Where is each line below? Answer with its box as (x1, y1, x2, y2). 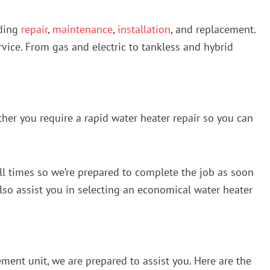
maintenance (52, 22, 113, 36)
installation (118, 22, 171, 36)
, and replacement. (171, 22, 256, 36)
